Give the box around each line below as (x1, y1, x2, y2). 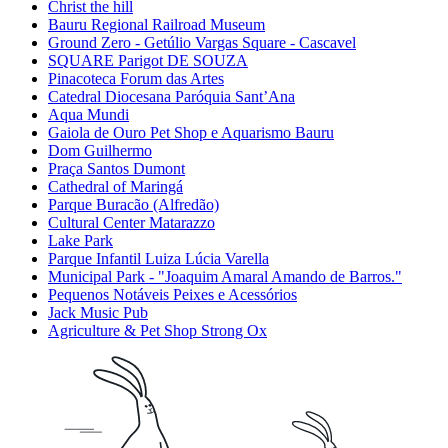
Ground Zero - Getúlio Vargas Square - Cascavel (48, 34, 356, 52)
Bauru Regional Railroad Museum (48, 16, 265, 34)
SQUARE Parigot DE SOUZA (48, 52, 248, 70)
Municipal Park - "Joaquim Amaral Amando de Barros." (48, 268, 402, 286)
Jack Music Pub (48, 304, 148, 322)
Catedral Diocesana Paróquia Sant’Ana (48, 88, 295, 106)
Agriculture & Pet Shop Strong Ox (48, 322, 267, 340)
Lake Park (48, 232, 113, 250)
